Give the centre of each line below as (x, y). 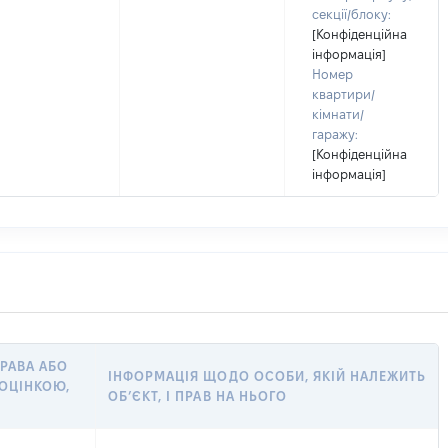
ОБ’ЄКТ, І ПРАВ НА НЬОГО (197, 396)
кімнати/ (338, 114)
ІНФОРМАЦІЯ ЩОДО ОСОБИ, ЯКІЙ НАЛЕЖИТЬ (267, 376)
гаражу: (335, 134)
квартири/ (343, 94)
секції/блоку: (351, 14)
